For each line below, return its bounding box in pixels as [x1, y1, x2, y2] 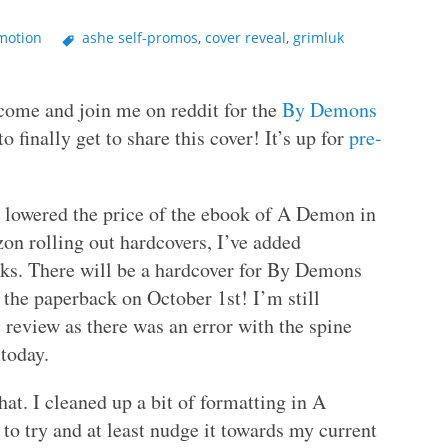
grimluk [292, 28, 344, 48]
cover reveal [204, 28, 286, 48]
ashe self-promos [81, 28, 198, 48]
